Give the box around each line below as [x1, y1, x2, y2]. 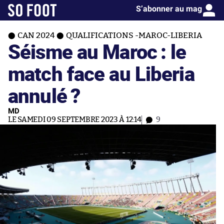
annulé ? [8, 81, 80, 109]
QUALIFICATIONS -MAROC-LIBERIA [66, 31, 202, 39]
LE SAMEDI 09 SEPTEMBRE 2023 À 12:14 [8, 116, 141, 123]
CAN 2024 [17, 31, 54, 39]
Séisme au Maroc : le [8, 37, 186, 65]
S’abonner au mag [136, 4, 202, 13]
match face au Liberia [8, 59, 194, 87]
